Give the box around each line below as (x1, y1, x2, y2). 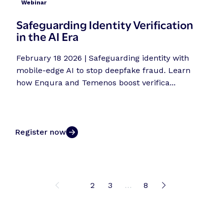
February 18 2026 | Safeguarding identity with (16, 53, 189, 63)
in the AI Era (16, 27, 79, 44)
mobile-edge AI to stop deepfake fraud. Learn (16, 65, 191, 75)
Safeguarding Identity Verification (16, 15, 194, 32)
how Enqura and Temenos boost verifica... (16, 77, 176, 87)
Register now (15, 127, 67, 137)
